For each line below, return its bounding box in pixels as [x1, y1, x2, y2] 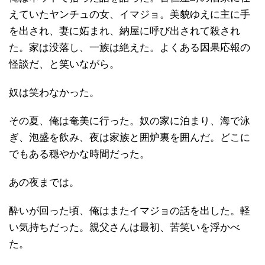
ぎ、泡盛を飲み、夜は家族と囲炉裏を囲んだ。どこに [9, 131, 250, 143]
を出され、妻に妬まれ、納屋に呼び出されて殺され [9, 25, 240, 37]
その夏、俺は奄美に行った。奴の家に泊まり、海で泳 [9, 115, 250, 127]
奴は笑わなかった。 [9, 86, 99, 98]
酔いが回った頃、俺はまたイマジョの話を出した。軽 [9, 205, 250, 216]
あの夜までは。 [9, 176, 79, 188]
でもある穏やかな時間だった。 [9, 148, 150, 160]
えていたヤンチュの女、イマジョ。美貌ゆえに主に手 [9, 8, 250, 20]
